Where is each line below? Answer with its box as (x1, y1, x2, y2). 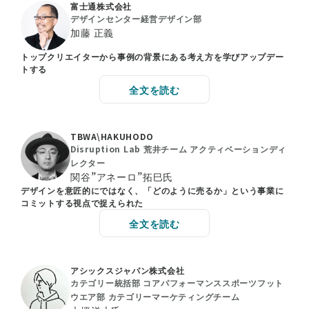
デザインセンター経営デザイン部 (70, 12, 202, 24)
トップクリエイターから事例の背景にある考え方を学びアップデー (21, 50, 284, 62)
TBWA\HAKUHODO (70, 130, 154, 142)
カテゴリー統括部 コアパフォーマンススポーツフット (70, 276, 283, 288)
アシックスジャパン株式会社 (70, 263, 185, 276)
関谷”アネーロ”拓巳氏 (70, 169, 174, 183)
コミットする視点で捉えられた (21, 196, 144, 208)
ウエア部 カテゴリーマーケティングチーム (70, 290, 240, 302)
